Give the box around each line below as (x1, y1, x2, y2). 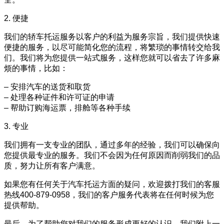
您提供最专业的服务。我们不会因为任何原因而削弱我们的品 (4, 150, 220, 159)
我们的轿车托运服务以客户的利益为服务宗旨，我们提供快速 (4, 32, 220, 41)
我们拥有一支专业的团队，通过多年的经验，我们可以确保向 (4, 140, 220, 149)
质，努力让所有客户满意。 (4, 161, 100, 170)
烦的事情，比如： (4, 63, 68, 72)
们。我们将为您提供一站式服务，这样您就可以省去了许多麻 (4, 53, 220, 62)
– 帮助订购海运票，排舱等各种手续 (4, 103, 130, 112)
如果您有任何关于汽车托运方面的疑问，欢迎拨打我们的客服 (4, 179, 220, 188)
